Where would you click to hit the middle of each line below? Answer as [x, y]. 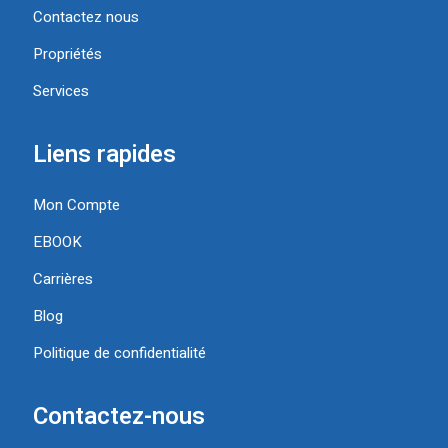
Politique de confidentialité [119, 353]
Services [61, 91]
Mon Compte [76, 205]
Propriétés [67, 54]
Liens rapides [104, 155]
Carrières [63, 279]
